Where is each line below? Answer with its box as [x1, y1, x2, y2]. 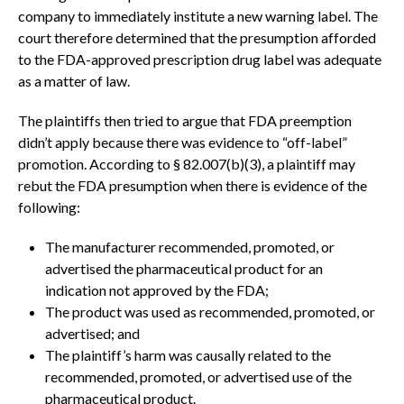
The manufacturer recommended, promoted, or [45, 238, 335, 256]
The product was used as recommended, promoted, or [45, 303, 375, 321]
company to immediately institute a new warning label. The [18, 7, 378, 25]
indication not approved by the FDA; [45, 281, 269, 299]
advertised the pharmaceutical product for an [45, 260, 323, 278]
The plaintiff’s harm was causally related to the [45, 346, 331, 364]
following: [18, 198, 80, 216]
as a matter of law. [18, 72, 130, 90]
